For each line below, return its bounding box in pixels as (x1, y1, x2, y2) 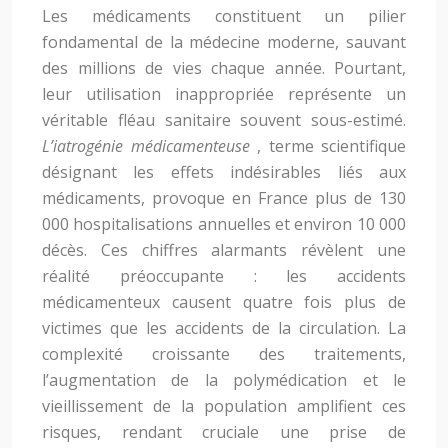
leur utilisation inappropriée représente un (42, 83, 406, 105)
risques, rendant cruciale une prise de (42, 421, 406, 443)
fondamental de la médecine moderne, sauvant (42, 31, 406, 53)
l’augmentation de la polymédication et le (42, 369, 406, 391)
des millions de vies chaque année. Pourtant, (42, 57, 406, 79)
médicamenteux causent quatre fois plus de (42, 291, 406, 313)
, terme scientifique (257, 135, 406, 157)
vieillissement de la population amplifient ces (42, 395, 406, 417)
